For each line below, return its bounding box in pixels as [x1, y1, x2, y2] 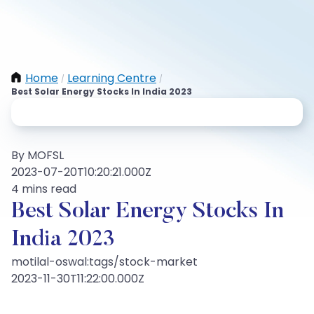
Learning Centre [67, 70, 156, 86]
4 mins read [11, 181, 76, 197]
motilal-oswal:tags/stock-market [11, 254, 198, 270]
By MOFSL [11, 147, 64, 163]
